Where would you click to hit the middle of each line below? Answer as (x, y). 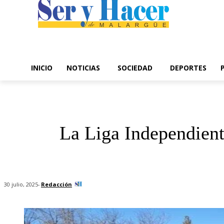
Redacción (56, 184)
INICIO (42, 68)
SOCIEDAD (135, 68)
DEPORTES (188, 68)
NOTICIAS (83, 68)
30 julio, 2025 (21, 184)
